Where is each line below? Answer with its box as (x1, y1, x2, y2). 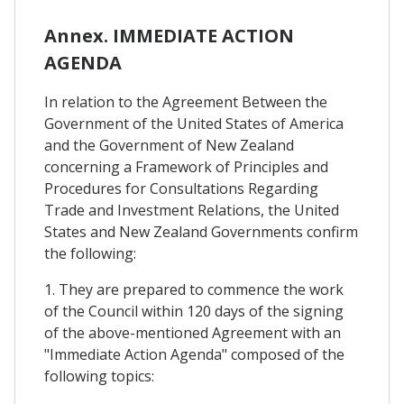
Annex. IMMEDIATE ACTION (44, 23, 294, 48)
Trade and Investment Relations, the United (44, 199, 339, 220)
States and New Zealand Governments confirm (44, 221, 358, 242)
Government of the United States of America (44, 113, 344, 133)
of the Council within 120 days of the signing (44, 300, 344, 321)
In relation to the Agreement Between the (44, 91, 327, 112)
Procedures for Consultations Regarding (44, 178, 318, 198)
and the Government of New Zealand (44, 134, 294, 155)
